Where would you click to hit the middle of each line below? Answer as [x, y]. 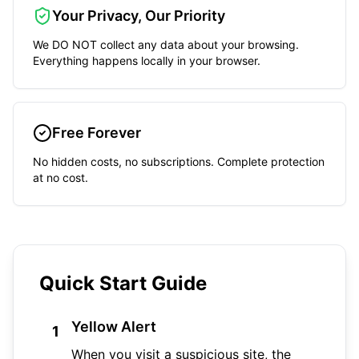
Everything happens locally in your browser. [147, 61]
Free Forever [97, 133]
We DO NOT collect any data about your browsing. [166, 44]
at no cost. [61, 177]
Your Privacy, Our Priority [139, 16]
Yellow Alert [114, 327]
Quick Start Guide [123, 283]
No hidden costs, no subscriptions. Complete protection [179, 161]
